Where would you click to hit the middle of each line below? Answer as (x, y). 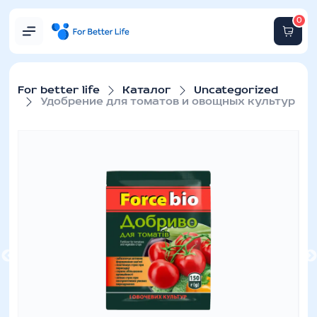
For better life (59, 91)
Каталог (147, 91)
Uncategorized (236, 91)
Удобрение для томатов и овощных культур (168, 102)
